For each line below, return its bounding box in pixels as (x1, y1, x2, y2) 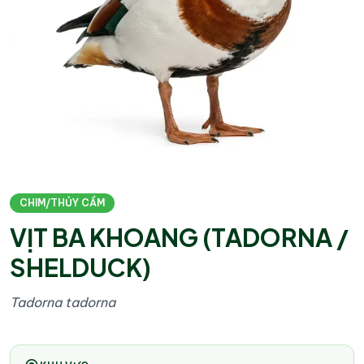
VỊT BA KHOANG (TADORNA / (10, 222, 349, 253)
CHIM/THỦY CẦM (19, 197, 105, 209)
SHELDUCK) (10, 252, 151, 283)
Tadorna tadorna (10, 294, 115, 310)
